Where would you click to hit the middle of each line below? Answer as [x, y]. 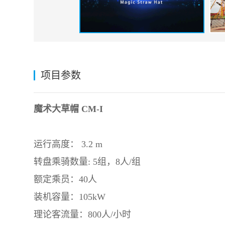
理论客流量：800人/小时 [83, 215]
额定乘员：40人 [66, 180]
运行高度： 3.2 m [68, 144]
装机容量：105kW [70, 197]
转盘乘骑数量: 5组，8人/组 [89, 162]
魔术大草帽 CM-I [69, 109]
